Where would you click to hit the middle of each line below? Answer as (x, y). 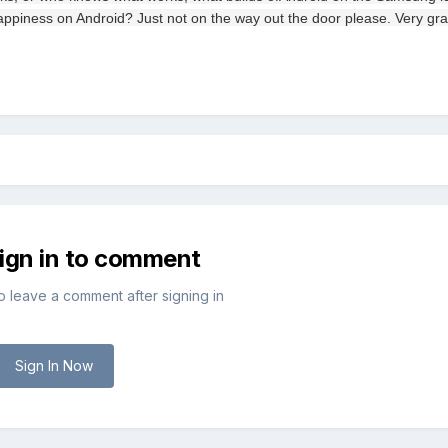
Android (100, 18)
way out (259, 18)
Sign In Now (54, 366)
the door (314, 18)
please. (368, 18)
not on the (199, 18)
